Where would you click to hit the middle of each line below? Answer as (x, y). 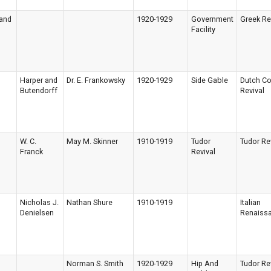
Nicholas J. (39, 202)
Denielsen (37, 212)
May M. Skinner (92, 141)
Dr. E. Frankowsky (96, 80)
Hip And (205, 263)
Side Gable (210, 80)
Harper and (39, 80)
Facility (203, 29)
